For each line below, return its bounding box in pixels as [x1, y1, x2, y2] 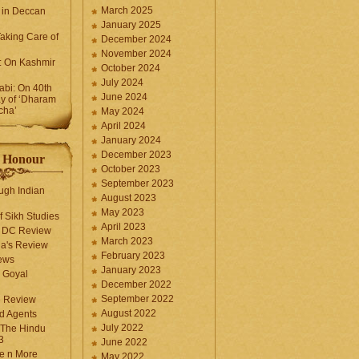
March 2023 [101, 236, 153, 247]
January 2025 [101, 19, 161, 30]
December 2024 [101, 34, 171, 45]
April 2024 [101, 120, 146, 131]
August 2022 [101, 308, 156, 319]
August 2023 [101, 192, 156, 204]
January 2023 [101, 264, 161, 276]
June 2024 [101, 91, 147, 103]
